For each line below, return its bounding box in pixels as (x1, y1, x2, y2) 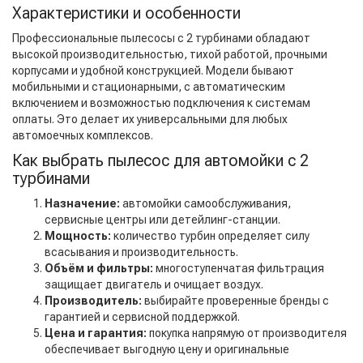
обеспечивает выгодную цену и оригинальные (45, 343, 289, 357)
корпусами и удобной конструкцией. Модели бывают (12, 64, 294, 78)
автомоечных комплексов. (12, 129, 153, 143)
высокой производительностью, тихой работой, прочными (12, 48, 327, 62)
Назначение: (45, 197, 120, 211)
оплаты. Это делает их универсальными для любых (12, 113, 288, 126)
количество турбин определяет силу (111, 229, 310, 243)
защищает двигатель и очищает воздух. (45, 278, 263, 292)
